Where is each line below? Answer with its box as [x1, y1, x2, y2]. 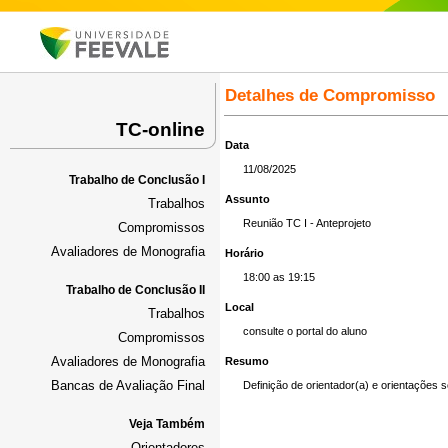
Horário [225, 247, 264, 259]
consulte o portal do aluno [242, 325, 367, 337]
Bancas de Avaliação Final [51, 378, 205, 393]
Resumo [225, 355, 269, 367]
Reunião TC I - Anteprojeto [242, 217, 371, 229]
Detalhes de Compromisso [225, 86, 435, 105]
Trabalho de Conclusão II [66, 283, 205, 297]
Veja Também [129, 417, 205, 431]
